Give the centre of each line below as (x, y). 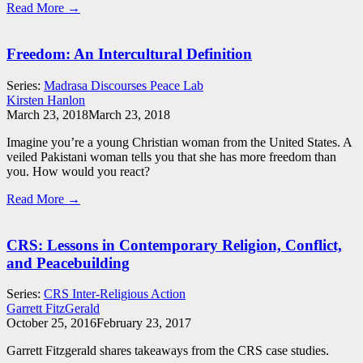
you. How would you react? (78, 171)
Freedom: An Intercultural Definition (129, 54)
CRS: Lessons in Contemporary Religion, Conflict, (174, 245)
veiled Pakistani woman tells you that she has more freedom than (171, 156)
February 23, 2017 (144, 323)
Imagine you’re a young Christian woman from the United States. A (179, 142)
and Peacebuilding (68, 263)
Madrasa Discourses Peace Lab (124, 85)
